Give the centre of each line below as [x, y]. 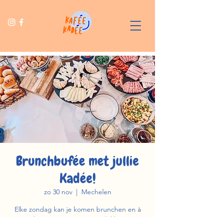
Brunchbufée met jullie [77, 161]
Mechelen [96, 192]
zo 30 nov [58, 192]
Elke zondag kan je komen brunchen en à [77, 209]
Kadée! [77, 178]
